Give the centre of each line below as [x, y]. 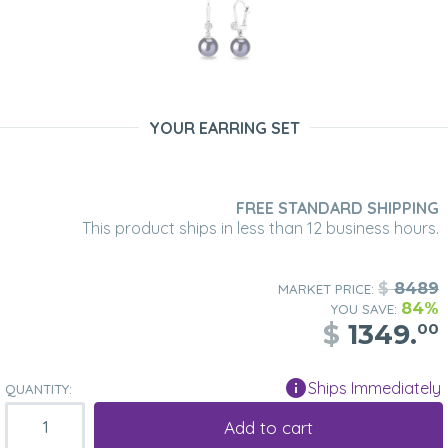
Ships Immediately [374, 388]
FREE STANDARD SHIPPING [337, 208]
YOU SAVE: [365, 309]
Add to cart [268, 427]
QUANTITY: [38, 389]
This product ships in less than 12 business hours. [260, 228]
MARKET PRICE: [327, 289]
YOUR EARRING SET [224, 128]
